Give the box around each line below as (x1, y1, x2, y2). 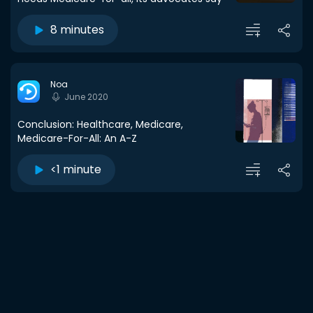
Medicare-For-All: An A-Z (17, 131, 137, 145)
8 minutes (50, 22, 104, 38)
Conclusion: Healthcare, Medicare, (17, 117, 183, 131)
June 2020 (64, 91, 108, 103)
